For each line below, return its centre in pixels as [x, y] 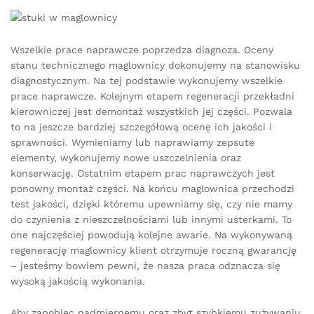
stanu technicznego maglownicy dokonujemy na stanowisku [155, 65]
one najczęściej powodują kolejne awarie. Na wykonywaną [151, 234]
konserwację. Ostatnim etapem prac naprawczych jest [143, 173]
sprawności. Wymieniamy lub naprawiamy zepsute [132, 142]
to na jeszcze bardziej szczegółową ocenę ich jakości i [141, 127]
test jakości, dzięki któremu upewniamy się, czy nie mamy [151, 204]
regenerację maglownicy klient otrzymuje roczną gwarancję [153, 250]
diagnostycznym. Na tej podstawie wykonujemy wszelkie [146, 80]
